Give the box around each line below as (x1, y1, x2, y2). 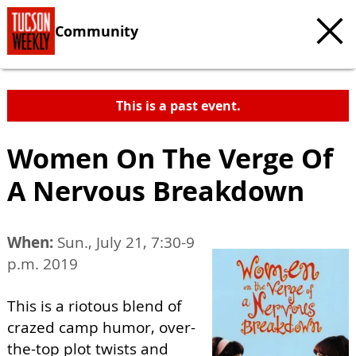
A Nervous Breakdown (7, 172, 304, 210)
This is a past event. (115, 97, 241, 114)
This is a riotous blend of (7, 296, 181, 316)
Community (55, 21, 138, 41)
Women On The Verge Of (7, 139, 333, 177)
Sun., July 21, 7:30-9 (53, 232, 195, 253)
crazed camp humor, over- (7, 317, 195, 338)
